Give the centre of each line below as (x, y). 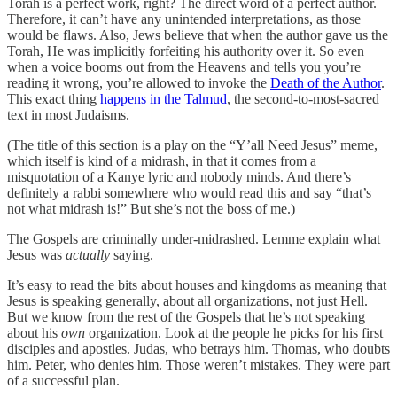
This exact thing (54, 99)
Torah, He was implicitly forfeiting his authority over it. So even (186, 51)
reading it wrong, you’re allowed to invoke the (139, 83)
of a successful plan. (63, 381)
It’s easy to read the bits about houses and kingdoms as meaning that (197, 285)
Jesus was (36, 255)
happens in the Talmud (163, 99)
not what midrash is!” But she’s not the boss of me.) (151, 209)
